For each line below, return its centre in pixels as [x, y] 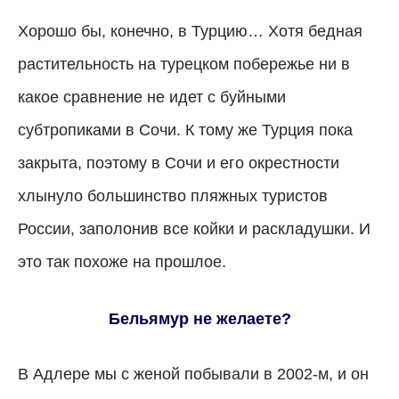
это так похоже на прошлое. [122, 261]
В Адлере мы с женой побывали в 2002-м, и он [193, 374]
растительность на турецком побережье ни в [184, 64]
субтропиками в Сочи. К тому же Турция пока [185, 130]
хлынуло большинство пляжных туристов [173, 195]
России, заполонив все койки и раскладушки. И [194, 228]
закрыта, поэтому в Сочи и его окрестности [179, 163]
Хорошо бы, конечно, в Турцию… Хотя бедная [190, 31]
